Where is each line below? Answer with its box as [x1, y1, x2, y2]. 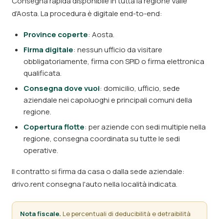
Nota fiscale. [20, 209, 61, 218]
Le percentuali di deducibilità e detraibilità [61, 209, 191, 218]
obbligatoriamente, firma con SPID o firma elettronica [23, 56, 204, 66]
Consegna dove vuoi [23, 83, 100, 93]
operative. [23, 145, 58, 155]
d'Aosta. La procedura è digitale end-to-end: [12, 8, 162, 19]
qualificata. [23, 68, 62, 78]
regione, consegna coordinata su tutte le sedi [23, 133, 180, 144]
